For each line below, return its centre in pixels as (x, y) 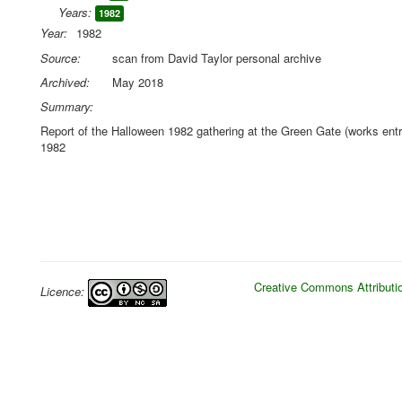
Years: (75, 12)
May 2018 (138, 82)
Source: (61, 58)
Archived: (65, 82)
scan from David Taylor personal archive (217, 58)
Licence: (64, 291)
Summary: (67, 106)
